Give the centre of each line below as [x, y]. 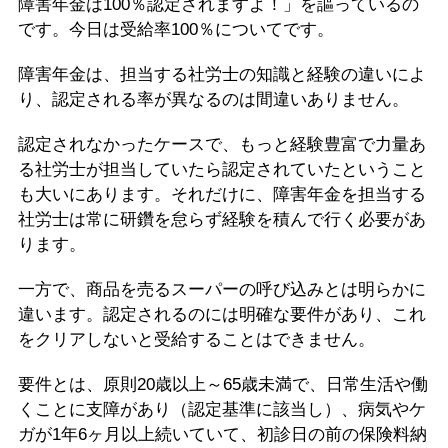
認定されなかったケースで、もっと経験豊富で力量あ [222, 144]
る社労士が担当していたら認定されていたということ [222, 169]
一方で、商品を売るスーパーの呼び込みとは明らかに [222, 289]
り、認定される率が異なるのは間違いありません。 [214, 99]
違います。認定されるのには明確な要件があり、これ [222, 314]
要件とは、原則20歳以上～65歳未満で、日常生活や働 [223, 384]
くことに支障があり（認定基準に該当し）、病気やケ [222, 409]
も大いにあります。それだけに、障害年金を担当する [222, 194]
